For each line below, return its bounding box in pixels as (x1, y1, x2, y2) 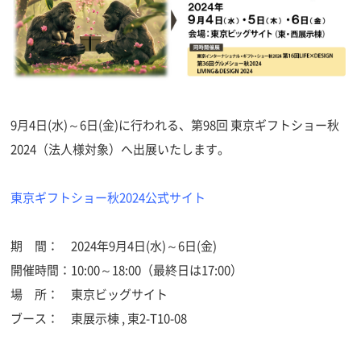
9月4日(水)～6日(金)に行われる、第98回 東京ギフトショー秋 (10, 119, 340, 132)
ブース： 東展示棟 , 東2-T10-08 (10, 313, 188, 326)
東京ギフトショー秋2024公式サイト (10, 192, 206, 205)
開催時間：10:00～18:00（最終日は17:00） (10, 264, 243, 277)
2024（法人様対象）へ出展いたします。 (10, 143, 230, 156)
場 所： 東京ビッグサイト (10, 288, 180, 301)
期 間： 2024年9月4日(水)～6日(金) (10, 240, 218, 253)
